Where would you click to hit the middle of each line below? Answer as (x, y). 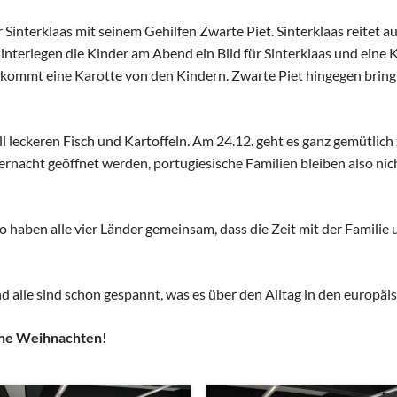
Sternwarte (277, 89)
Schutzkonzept (288, 32)
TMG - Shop (279, 117)
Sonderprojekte (289, 60)
